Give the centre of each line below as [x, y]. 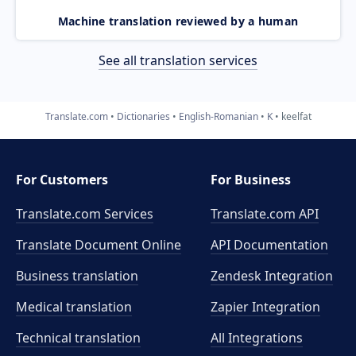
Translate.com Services [85, 214]
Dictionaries [143, 116]
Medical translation [74, 307]
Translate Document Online [99, 245]
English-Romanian [218, 116]
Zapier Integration [266, 307]
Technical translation [78, 338]
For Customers [62, 180]
